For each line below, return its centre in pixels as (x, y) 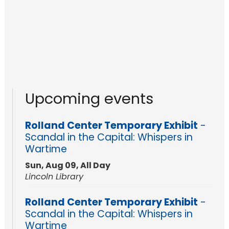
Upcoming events (89, 99)
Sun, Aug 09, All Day (67, 165)
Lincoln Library (54, 176)
